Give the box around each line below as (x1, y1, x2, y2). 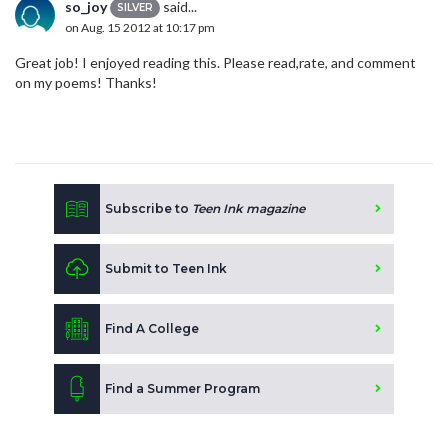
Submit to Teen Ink (105, 260, 227, 276)
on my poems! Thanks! (15, 73, 157, 91)
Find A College (105, 320, 199, 336)
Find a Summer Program (105, 380, 260, 396)
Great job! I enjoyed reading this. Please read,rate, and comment (15, 53, 416, 71)
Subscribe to (105, 200, 192, 216)
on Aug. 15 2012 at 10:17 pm (65, 20, 215, 36)
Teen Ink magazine (192, 200, 305, 216)
